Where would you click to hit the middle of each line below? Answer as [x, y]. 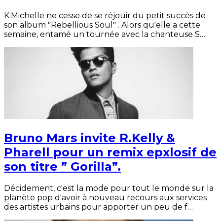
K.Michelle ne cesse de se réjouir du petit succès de [105, 16]
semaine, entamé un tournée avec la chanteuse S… [105, 35]
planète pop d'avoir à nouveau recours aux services [105, 197]
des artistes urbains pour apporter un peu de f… [98, 207]
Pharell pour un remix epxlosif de [110, 152]
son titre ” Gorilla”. [62, 167]
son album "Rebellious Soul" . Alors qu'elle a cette [102, 25]
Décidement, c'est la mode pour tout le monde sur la [109, 188]
